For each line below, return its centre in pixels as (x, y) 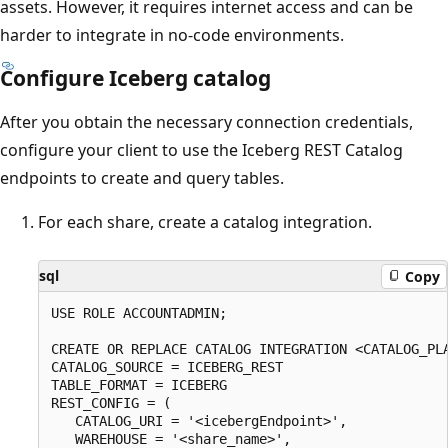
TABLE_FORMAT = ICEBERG (139, 385)
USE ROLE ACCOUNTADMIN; (139, 313)
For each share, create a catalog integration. (205, 222)
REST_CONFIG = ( (111, 403)
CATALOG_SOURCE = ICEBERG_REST (167, 367)
